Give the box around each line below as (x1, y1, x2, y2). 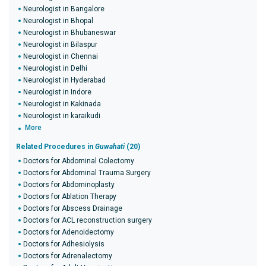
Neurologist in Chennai (23, 52, 98, 61)
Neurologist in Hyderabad (23, 76, 106, 84)
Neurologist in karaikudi (23, 112, 100, 120)
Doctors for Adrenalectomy (23, 252, 112, 260)
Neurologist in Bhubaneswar (23, 28, 116, 37)
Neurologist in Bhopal (23, 17, 93, 25)
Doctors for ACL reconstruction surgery (23, 216, 152, 224)
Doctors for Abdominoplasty (23, 180, 115, 189)
